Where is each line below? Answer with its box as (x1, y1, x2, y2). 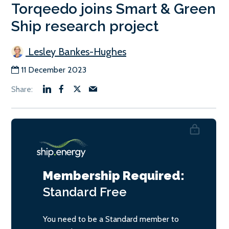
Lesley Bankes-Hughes (26, 45, 126, 58)
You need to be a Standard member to (43, 214, 179, 224)
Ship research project (11, 17, 158, 35)
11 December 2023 (21, 64, 86, 75)
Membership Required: (43, 168, 185, 183)
